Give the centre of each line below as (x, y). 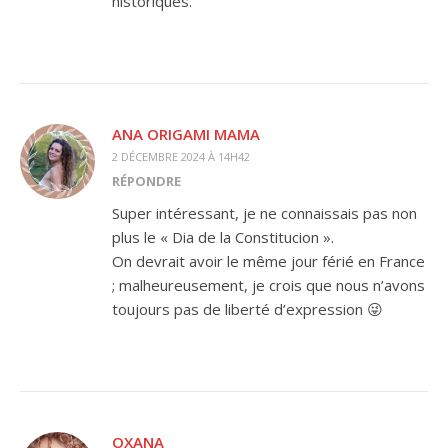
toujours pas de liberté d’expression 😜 (247, 309)
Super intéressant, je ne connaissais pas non (264, 213)
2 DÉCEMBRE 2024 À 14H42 (181, 156)
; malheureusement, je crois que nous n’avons (268, 285)
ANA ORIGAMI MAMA (186, 134)
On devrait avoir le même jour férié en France (268, 261)
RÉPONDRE (146, 181)
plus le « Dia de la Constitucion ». (223, 237)
